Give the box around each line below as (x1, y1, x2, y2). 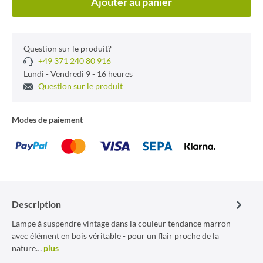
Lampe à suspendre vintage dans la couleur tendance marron (12, 218, 231, 228)
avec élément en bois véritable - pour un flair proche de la (12, 231, 219, 241)
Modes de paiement (12, 114, 83, 124)
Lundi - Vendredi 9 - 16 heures (23, 69, 133, 79)
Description (12, 198, 61, 210)
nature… (12, 243, 43, 253)
